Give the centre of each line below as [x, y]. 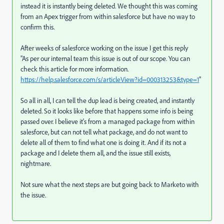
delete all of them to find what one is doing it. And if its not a [103, 142]
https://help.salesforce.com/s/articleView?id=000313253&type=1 [110, 79]
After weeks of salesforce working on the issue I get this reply [105, 48]
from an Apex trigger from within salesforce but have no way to [108, 16]
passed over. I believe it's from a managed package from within [107, 121]
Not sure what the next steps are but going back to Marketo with [110, 184]
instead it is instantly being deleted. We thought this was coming [109, 6]
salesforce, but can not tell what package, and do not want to [104, 132]
